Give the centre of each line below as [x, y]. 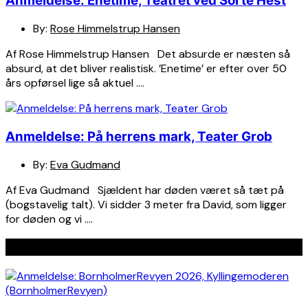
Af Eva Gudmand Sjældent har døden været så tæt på [145, 190]
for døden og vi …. [49, 219]
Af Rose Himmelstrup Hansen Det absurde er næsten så [148, 54]
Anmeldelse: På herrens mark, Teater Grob [139, 136]
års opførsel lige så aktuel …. [75, 83]
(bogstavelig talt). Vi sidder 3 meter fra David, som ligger [146, 204]
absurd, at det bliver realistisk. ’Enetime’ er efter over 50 [146, 69]
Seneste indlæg [52, 247]
